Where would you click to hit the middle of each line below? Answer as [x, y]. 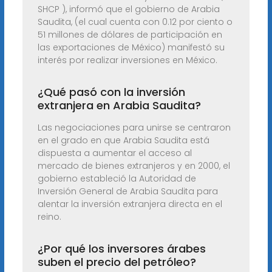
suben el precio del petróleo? [117, 262]
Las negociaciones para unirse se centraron [134, 128]
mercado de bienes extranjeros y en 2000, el [134, 166]
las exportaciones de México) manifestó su [131, 48]
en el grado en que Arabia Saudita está [123, 141]
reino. [49, 217]
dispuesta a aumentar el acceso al [114, 153]
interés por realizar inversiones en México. [127, 60]
